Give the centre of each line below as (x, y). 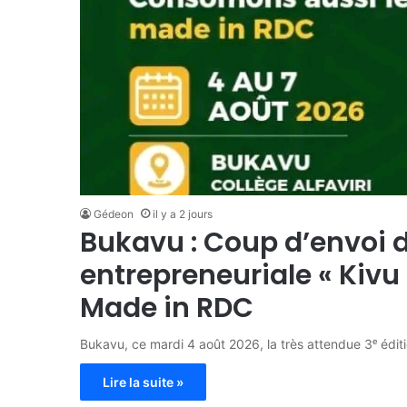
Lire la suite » (143, 382)
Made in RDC (166, 308)
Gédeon (113, 213)
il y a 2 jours (182, 213)
